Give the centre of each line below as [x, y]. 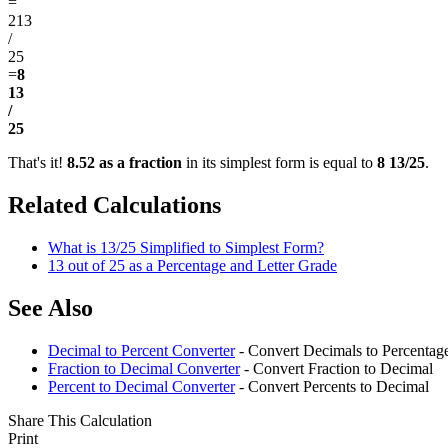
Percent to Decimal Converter [141, 387]
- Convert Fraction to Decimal [336, 369]
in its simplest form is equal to [279, 163]
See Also [50, 308]
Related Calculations [114, 205]
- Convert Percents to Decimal [332, 387]
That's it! [37, 163]
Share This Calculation [80, 421]
